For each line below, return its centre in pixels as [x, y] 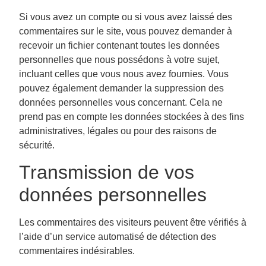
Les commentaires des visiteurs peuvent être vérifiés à [133, 223]
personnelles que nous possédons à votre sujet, [119, 60]
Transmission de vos [107, 172]
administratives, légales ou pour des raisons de [118, 131]
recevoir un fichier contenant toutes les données [119, 46]
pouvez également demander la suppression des [121, 88]
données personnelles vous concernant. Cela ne [121, 103]
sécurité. [37, 145]
